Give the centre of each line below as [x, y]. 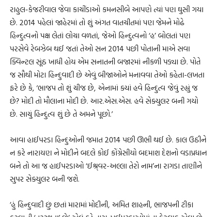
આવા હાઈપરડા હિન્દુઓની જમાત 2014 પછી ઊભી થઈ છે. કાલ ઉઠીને [108, 140]
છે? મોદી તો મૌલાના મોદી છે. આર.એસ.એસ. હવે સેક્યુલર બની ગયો [104, 101]
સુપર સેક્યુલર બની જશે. [45, 179]
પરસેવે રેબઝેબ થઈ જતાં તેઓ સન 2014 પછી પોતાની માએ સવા [100, 49]
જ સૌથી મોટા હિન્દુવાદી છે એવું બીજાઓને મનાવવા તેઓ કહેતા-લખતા [107, 75]
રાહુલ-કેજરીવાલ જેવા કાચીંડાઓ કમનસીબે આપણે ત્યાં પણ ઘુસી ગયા [107, 9]
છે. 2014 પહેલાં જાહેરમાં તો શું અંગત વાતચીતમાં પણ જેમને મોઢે [97, 23]
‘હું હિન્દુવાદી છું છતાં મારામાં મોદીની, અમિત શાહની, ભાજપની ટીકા [101, 205]
